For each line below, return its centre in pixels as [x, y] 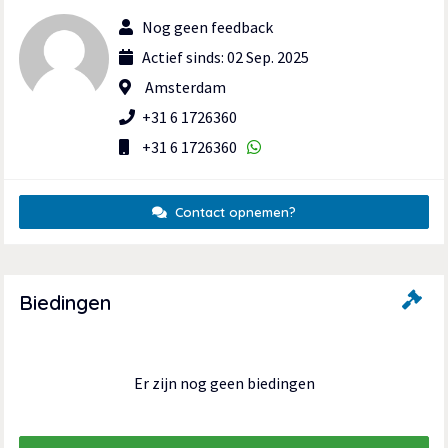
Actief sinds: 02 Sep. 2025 [226, 57]
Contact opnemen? [233, 212]
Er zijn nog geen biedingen [224, 383]
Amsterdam [184, 87]
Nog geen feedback [208, 27]
